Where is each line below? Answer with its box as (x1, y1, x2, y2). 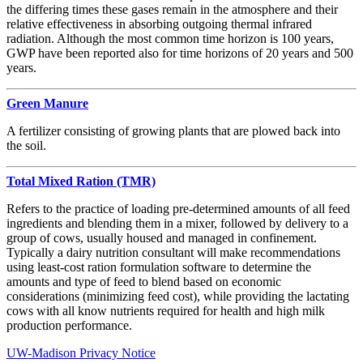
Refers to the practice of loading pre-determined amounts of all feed (6, 201, 350, 216)
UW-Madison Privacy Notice (6, 345, 156, 360)
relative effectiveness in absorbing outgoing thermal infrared (6, 16, 312, 31)
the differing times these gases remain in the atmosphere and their (6, 2, 338, 16)
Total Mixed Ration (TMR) (6, 173, 156, 188)
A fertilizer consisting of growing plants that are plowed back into (6, 123, 340, 138)
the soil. (6, 138, 46, 152)
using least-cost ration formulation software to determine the (6, 259, 311, 274)
